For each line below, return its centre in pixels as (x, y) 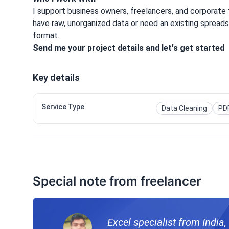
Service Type (63, 107)
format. (46, 36)
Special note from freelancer (117, 181)
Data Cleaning (184, 109)
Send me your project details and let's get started (129, 48)
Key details (56, 78)
